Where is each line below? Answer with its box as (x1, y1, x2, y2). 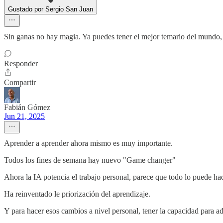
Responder (4, 59, 38, 68)
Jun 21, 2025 (4, 112, 45, 121)
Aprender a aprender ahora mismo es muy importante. (4, 139, 173, 148)
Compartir (4, 78, 36, 87)
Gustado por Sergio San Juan (8, 5, 93, 13)
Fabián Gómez (4, 103, 50, 112)
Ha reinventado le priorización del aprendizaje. (4, 190, 150, 199)
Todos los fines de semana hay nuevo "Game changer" (4, 156, 176, 165)
